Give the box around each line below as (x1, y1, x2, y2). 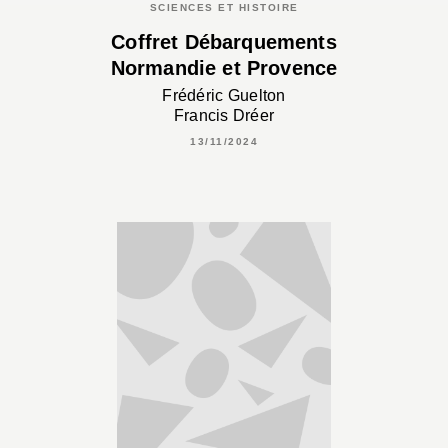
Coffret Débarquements (111, 31, 337, 54)
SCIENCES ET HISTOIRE (149, 2, 299, 14)
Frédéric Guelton (162, 86, 286, 104)
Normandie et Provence (110, 57, 338, 80)
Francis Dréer (173, 106, 275, 124)
